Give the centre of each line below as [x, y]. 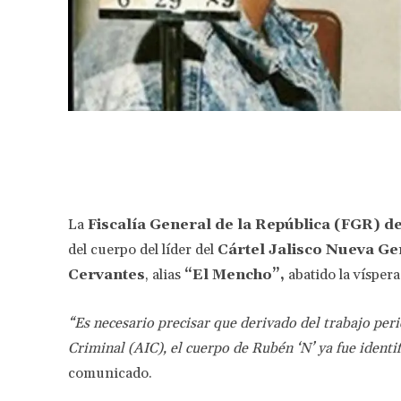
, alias [165, 274]
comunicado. [110, 373]
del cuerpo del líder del [143, 249]
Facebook [305, 152]
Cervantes [107, 274]
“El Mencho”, [235, 274]
